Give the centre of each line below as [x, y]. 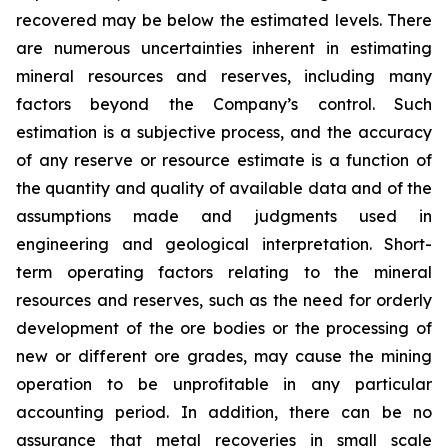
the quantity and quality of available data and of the [224, 188]
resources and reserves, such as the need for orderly [224, 300]
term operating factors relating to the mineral [224, 272]
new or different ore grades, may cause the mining [224, 356]
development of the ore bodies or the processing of [224, 328]
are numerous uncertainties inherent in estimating [224, 48]
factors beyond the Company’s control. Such [224, 104]
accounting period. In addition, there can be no [224, 412]
